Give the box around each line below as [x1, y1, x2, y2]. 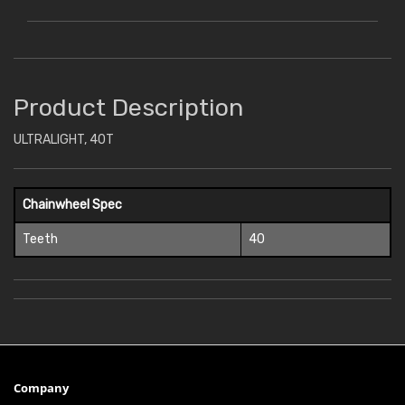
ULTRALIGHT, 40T [14, 132, 114, 148]
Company [14, 380, 69, 397]
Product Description [14, 93, 243, 123]
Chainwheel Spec [23, 197, 122, 213]
